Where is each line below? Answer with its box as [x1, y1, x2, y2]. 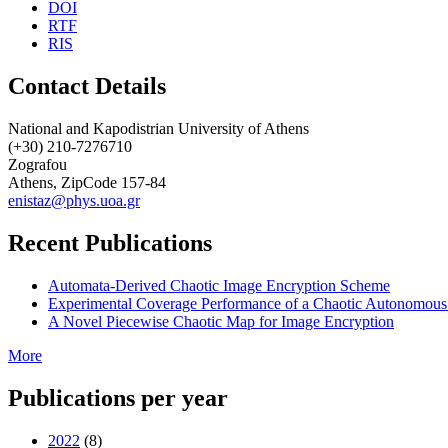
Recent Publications [8, 230, 212, 257]
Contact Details [8, 73, 166, 100]
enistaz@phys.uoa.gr [8, 192, 140, 210]
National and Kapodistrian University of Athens [8, 120, 309, 138]
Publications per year [8, 384, 228, 411]
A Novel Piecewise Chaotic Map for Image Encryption [48, 312, 394, 330]
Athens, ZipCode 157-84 [8, 174, 166, 192]
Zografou [8, 156, 67, 174]
